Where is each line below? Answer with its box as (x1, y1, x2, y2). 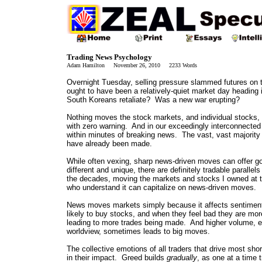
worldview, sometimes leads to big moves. (67, 227, 210, 236)
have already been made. (67, 139, 152, 148)
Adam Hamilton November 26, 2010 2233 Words (67, 62, 197, 68)
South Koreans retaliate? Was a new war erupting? (67, 95, 240, 104)
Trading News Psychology (67, 53, 152, 61)
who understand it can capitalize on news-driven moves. (67, 183, 256, 192)
